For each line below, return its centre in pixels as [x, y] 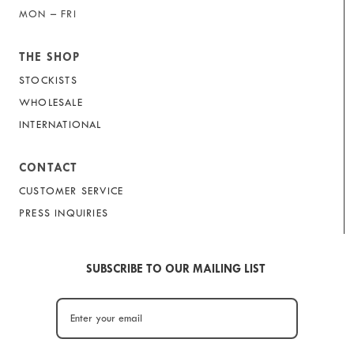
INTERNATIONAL [60, 125]
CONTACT [49, 168]
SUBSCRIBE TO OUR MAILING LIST [177, 269]
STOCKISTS [48, 81]
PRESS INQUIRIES [64, 213]
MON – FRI [48, 14]
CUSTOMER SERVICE [72, 191]
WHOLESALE [51, 103]
